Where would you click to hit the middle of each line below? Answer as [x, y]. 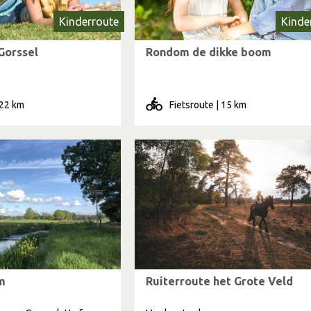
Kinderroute [89, 22]
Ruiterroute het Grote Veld [219, 281]
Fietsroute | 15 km [208, 105]
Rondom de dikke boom [209, 52]
